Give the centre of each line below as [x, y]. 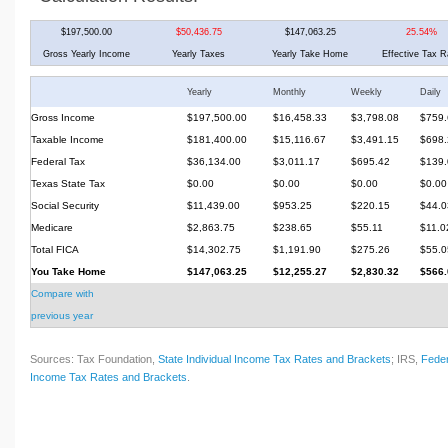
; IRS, [406, 358]
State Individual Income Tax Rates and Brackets [274, 358]
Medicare [52, 227]
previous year [62, 315]
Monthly [289, 91]
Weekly [366, 91]
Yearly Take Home [310, 53]
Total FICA [55, 249]
